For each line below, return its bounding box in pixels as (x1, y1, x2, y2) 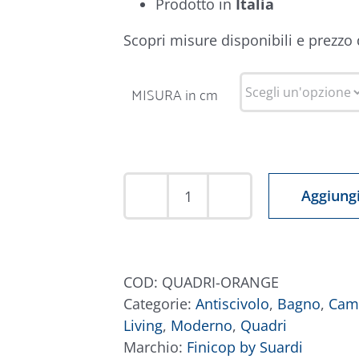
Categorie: (123, 294, 196, 313)
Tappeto (187, 196, 242, 215)
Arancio (187, 239, 238, 258)
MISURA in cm (131, 81, 218, 107)
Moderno (171, 316, 232, 335)
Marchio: (123, 337, 187, 357)
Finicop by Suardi (187, 337, 303, 357)
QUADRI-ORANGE (162, 272, 279, 292)
